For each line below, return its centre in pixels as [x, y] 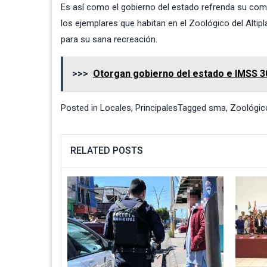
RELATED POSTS [107, 150]
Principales [156, 108]
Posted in [80, 108]
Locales [116, 108]
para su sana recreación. [109, 39]
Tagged [193, 108]
